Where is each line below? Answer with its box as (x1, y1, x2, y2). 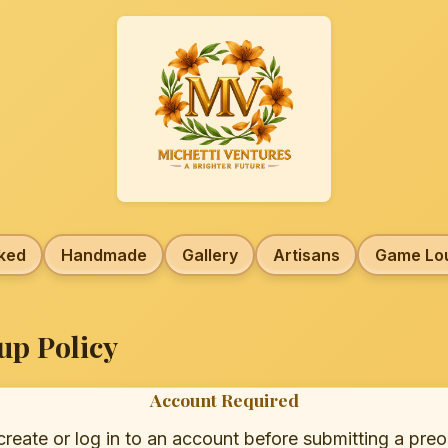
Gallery (181, 245, 238, 265)
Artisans (272, 245, 340, 265)
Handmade (60, 245, 147, 265)
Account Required (149, 388, 299, 412)
